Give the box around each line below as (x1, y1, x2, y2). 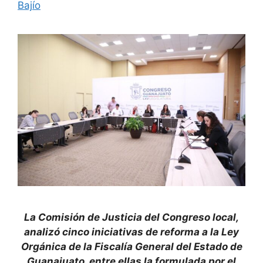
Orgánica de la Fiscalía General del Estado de (21, 240, 242, 252)
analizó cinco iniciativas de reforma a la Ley (24, 225, 239, 238)
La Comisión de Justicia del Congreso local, (24, 211, 239, 223)
